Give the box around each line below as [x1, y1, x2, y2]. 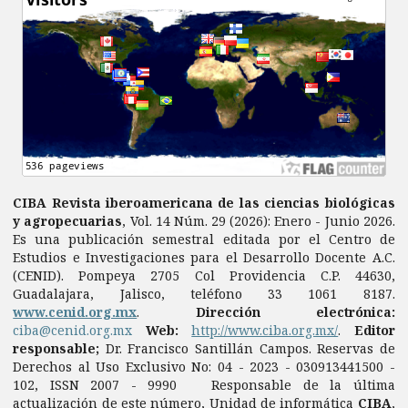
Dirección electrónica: [195, 302, 395, 321]
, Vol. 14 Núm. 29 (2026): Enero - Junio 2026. [122, 211, 395, 229]
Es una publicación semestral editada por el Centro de [13, 229, 395, 248]
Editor [341, 321, 395, 339]
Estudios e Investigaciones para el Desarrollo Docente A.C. [13, 248, 395, 266]
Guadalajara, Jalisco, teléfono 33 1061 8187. [13, 284, 395, 302]
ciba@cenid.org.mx [13, 321, 133, 339]
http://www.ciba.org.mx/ [191, 321, 339, 339]
